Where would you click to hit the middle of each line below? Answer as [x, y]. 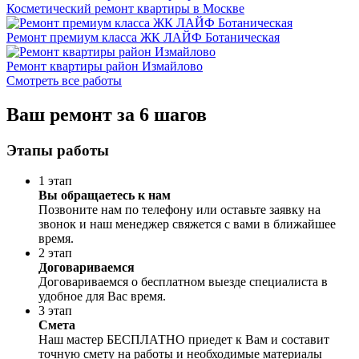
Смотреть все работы [64, 80]
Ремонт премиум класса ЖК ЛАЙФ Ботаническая [143, 37]
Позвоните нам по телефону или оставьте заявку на [179, 210]
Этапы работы [58, 150]
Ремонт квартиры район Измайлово [105, 66]
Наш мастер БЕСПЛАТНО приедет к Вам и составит [184, 340]
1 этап [55, 181]
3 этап [55, 311]
